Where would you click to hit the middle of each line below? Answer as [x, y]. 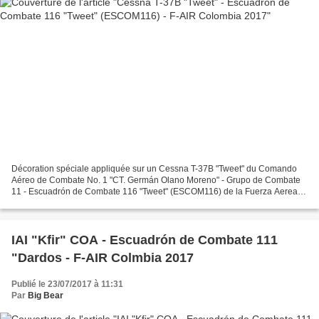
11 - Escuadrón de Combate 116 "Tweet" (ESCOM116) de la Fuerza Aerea [155, 192]
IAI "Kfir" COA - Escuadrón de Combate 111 [145, 240]
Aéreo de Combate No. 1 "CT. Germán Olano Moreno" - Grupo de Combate [156, 181]
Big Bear [46, 296]
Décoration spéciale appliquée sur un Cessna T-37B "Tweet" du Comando [154, 169]
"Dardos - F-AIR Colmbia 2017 [103, 258]
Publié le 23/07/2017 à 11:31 [67, 284]
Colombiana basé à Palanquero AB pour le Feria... [109, 203]
